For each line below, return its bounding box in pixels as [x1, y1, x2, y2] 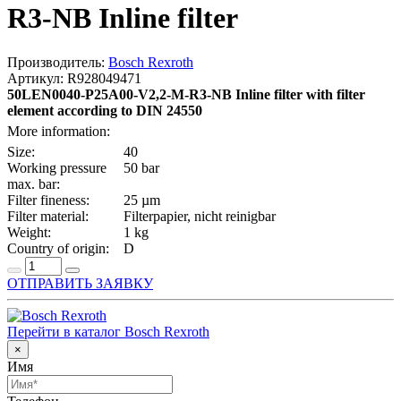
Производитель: [7, 54, 108, 70]
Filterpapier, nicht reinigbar [124, 208, 276, 224]
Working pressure [7, 159, 107, 175]
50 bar [124, 159, 159, 175]
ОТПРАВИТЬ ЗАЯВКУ [7, 275, 153, 291]
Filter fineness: [7, 192, 90, 208]
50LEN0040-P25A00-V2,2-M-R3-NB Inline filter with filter [7, 86, 365, 102]
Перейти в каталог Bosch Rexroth [7, 323, 209, 339]
